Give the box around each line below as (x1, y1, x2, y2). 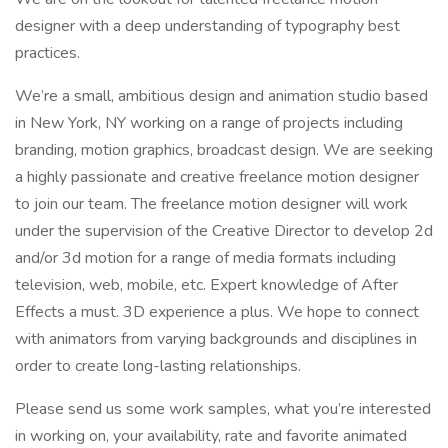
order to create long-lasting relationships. (15, 355, 301, 377)
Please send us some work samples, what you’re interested (15, 398, 431, 420)
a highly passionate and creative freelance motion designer (15, 166, 419, 188)
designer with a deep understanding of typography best (15, 15, 400, 37)
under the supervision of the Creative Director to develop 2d (15, 220, 433, 242)
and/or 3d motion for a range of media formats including (15, 247, 396, 269)
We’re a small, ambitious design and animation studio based (15, 85, 428, 107)
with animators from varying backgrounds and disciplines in (15, 328, 417, 350)
